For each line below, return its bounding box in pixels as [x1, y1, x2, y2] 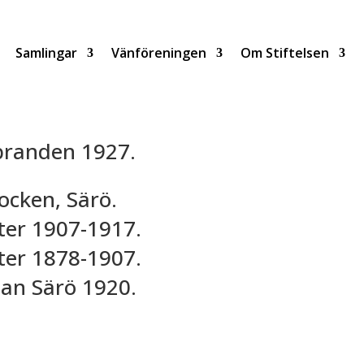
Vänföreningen [110, 43, 206, 62]
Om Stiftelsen [240, 43, 329, 62]
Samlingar [15, 43, 77, 62]
